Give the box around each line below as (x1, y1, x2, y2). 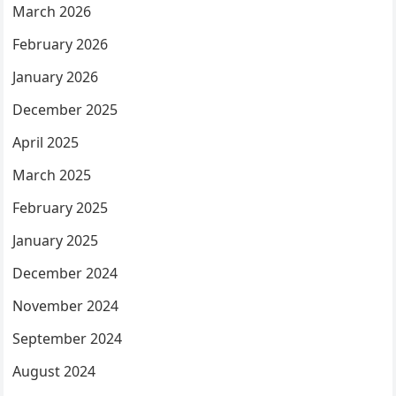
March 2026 (12, 2, 92, 22)
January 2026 (12, 67, 99, 88)
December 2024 (12, 263, 118, 284)
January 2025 (12, 231, 99, 251)
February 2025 (12, 198, 109, 218)
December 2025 (12, 100, 118, 120)
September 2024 (12, 329, 123, 349)
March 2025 (12, 165, 92, 186)
